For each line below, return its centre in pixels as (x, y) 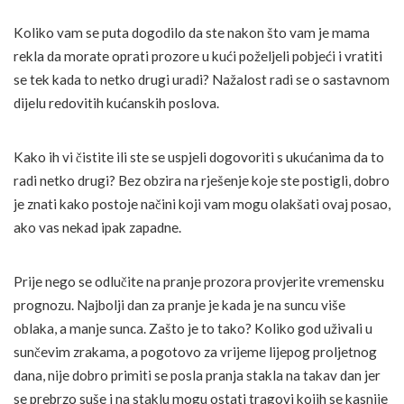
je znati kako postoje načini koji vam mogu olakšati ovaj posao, (202, 204)
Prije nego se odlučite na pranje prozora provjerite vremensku (199, 282)
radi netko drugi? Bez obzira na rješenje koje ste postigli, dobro (202, 181)
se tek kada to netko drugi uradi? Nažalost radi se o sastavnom (202, 80)
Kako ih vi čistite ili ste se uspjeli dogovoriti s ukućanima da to (199, 157)
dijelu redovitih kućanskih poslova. (116, 103)
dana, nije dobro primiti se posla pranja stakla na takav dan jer (197, 376)
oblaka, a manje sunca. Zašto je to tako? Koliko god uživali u (193, 329)
